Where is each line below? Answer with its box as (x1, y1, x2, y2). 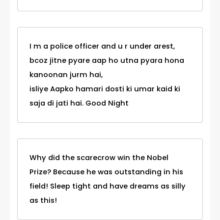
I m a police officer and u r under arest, (29, 41, 175, 51)
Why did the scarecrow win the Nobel (29, 152, 168, 163)
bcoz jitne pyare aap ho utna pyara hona (29, 55, 184, 65)
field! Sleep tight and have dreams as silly (29, 181, 186, 191)
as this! (29, 195, 57, 205)
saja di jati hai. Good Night (29, 98, 129, 108)
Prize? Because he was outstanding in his (29, 166, 183, 177)
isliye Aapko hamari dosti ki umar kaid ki (29, 83, 180, 94)
